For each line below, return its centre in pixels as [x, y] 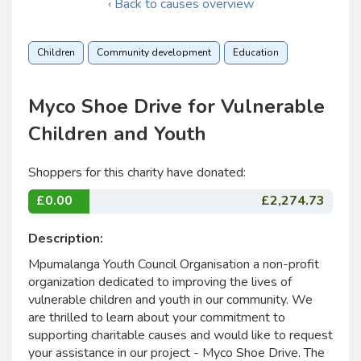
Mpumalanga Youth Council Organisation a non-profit [174, 264]
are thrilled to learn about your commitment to [157, 317]
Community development [154, 52]
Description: [66, 239]
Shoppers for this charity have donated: [137, 172]
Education [256, 52]
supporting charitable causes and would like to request [180, 335]
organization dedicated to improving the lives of [160, 282]
